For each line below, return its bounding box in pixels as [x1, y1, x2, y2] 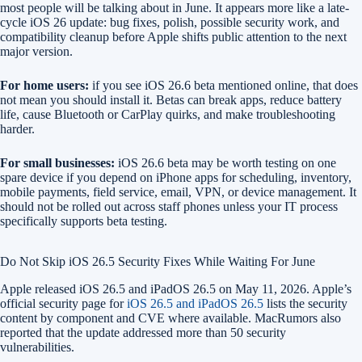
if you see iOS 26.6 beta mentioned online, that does [89, 78, 358, 93]
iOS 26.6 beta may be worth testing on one [115, 156, 336, 170]
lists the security [263, 297, 347, 311]
